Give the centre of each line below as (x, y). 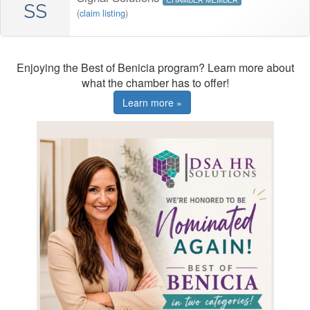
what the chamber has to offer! (155, 83)
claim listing (102, 13)
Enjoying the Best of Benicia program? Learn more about (155, 68)
